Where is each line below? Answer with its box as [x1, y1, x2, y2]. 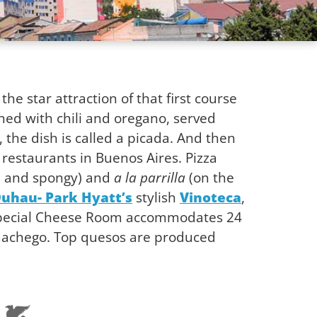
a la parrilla [110, 168, 185, 187]
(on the [185, 168, 234, 187]
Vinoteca [180, 188, 241, 207]
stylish [132, 188, 180, 207]
